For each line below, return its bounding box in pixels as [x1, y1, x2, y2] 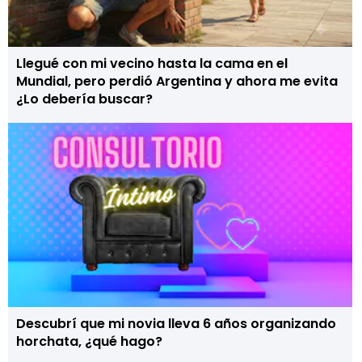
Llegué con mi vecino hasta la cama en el [16, 54, 288, 73]
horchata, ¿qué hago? [16, 332, 162, 351]
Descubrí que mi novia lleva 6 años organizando [16, 314, 336, 333]
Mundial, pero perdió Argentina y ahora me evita [16, 72, 338, 90]
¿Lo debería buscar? [16, 90, 153, 108]
